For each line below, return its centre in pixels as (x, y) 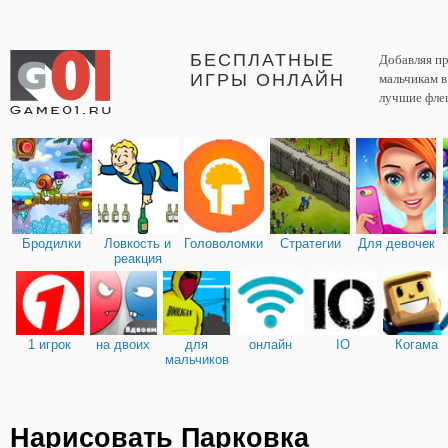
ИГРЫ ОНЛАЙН (267, 80)
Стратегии (310, 243)
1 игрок (50, 344)
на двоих (123, 344)
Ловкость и (138, 243)
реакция (137, 258)
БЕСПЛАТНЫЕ (262, 60)
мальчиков (196, 359)
